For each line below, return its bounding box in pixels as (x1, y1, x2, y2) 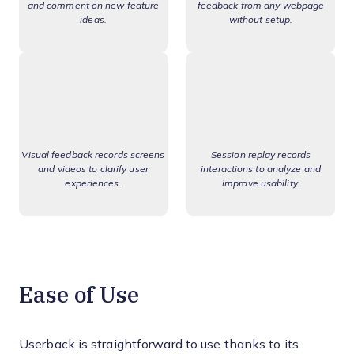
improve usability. (222, 178, 299, 190)
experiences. (65, 178, 122, 190)
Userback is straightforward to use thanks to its (19, 337, 299, 352)
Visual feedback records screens (21, 149, 165, 161)
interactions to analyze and (201, 164, 321, 175)
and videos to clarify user (38, 164, 149, 175)
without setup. (228, 13, 293, 25)
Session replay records (210, 149, 311, 161)
